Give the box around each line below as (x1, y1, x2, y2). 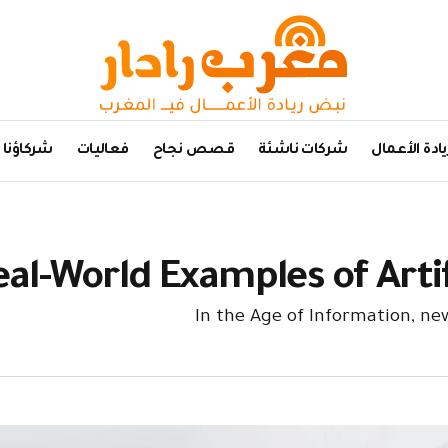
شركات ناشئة (257, 142, 348, 159)
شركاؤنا (3, 142, 53, 159)
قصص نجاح (152, 142, 234, 159)
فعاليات (76, 142, 129, 159)
